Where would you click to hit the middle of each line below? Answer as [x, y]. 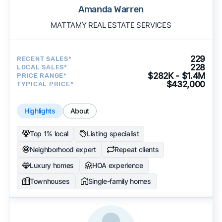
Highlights [40, 111]
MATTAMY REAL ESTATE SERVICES [111, 25]
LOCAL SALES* [42, 67]
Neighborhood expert [63, 149]
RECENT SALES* [44, 59]
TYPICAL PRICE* [45, 84]
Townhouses [50, 181]
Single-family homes [119, 181]
